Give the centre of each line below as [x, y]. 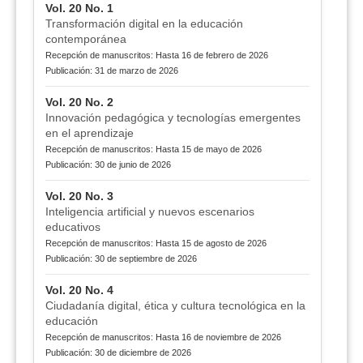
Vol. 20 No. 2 [79, 102]
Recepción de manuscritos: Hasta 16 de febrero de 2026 [156, 56]
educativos [73, 227]
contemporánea [85, 39]
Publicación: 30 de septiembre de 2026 [121, 259]
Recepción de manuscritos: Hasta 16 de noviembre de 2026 [163, 337]
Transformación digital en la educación [144, 24]
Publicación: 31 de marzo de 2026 [111, 71]
